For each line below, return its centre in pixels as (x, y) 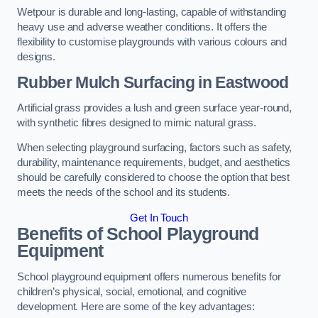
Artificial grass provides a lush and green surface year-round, (154, 108)
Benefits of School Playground (138, 234)
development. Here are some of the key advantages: (136, 307)
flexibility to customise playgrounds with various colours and (152, 42)
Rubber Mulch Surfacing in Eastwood (153, 83)
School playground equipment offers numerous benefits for (149, 277)
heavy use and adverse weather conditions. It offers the (142, 27)
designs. (36, 56)
